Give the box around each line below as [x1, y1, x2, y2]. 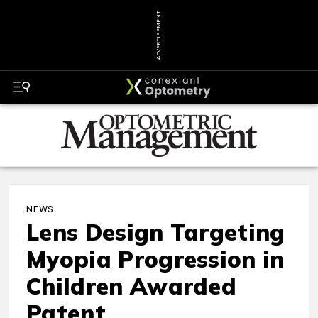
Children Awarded [26, 272, 237, 301]
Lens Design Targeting [26, 218, 285, 247]
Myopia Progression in [26, 245, 285, 274]
